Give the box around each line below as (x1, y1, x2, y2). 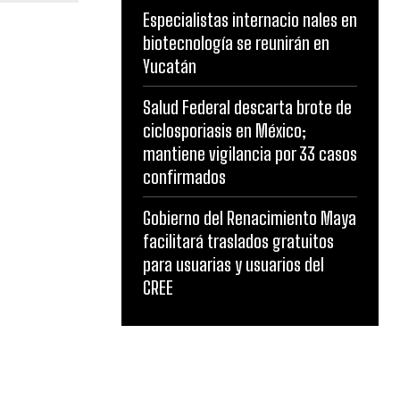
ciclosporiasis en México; (143, 120, 306, 141)
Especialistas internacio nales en (143, 9, 357, 30)
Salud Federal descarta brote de (143, 96, 352, 118)
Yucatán (143, 55, 196, 77)
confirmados (143, 166, 226, 187)
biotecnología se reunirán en (143, 32, 329, 54)
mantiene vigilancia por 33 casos (143, 143, 357, 164)
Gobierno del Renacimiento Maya (143, 207, 356, 229)
